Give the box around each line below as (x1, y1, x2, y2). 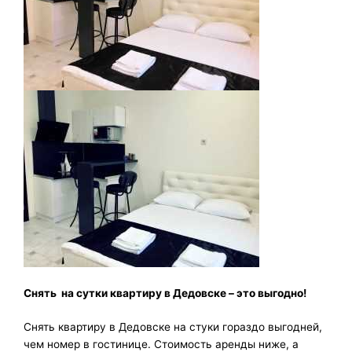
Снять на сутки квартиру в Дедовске (24, 286, 226, 299)
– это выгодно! (226, 286, 306, 299)
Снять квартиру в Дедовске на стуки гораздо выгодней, (24, 321, 322, 334)
